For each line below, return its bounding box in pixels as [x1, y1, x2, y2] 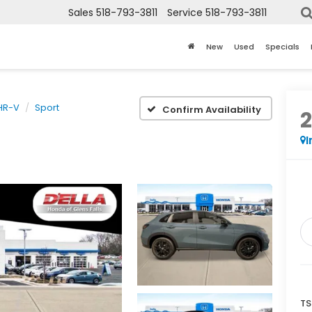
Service [167, 6, 203, 20]
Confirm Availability [162, 102, 262, 116]
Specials [265, 41, 299, 53]
